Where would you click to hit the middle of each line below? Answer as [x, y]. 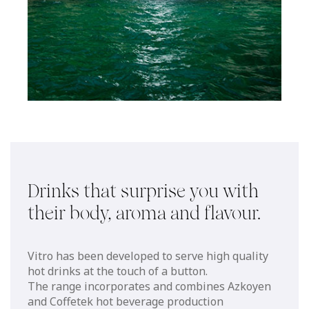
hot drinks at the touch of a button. [118, 271]
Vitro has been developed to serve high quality [148, 256]
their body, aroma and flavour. [144, 213]
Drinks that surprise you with [143, 191]
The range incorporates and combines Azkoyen [149, 286]
